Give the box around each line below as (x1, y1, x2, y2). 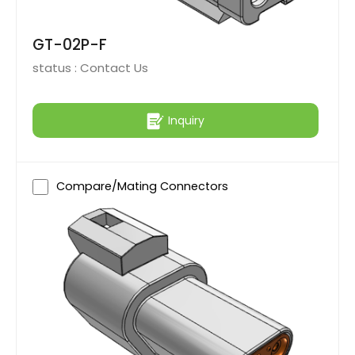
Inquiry (168, 112, 204, 128)
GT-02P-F (32, 34, 107, 56)
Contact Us (80, 59, 148, 77)
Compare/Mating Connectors (56, 178, 228, 195)
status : (32, 59, 80, 77)
